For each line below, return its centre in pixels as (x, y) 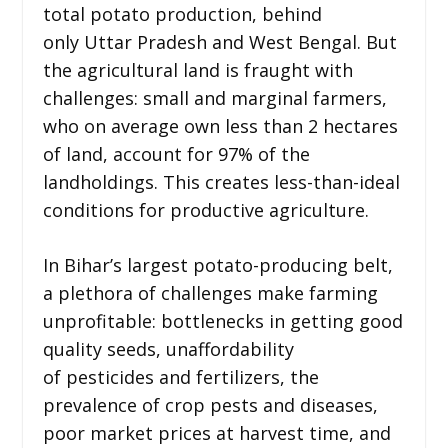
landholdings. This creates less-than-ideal (221, 181)
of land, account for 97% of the (176, 153)
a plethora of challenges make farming (210, 292)
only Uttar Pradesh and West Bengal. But (219, 41)
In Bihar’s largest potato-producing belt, (217, 264)
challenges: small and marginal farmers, (214, 97)
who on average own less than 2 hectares (220, 125)
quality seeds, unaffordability (168, 348)
